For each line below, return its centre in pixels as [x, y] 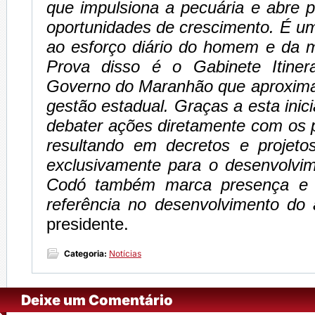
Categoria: [85, 253]
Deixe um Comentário [97, 300]
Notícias [125, 253]
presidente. [88, 224]
